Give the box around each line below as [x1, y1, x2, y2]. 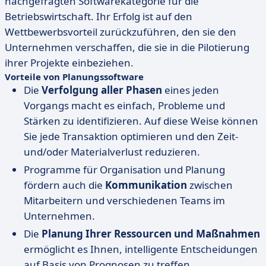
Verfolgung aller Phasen [42, 83, 162, 97]
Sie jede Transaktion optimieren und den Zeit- [24, 129, 238, 143]
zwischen [187, 178, 233, 192]
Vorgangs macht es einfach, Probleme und [24, 99, 225, 112]
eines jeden [162, 83, 219, 97]
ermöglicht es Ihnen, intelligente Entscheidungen [24, 242, 258, 256]
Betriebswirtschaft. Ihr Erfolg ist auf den [5, 9, 192, 23]
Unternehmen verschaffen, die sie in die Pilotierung [5, 40, 249, 54]
